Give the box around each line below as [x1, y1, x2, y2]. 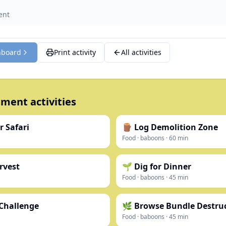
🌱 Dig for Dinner [122, 160, 191, 172]
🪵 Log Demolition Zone [122, 121, 218, 133]
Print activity [54, 47, 96, 57]
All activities [121, 47, 161, 57]
